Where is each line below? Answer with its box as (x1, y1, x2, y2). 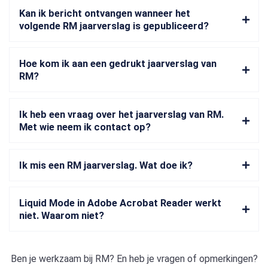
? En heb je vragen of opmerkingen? (109, 253, 258, 265)
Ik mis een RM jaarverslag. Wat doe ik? (19, 159, 193, 171)
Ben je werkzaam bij (10, 253, 95, 265)
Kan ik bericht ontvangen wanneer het (19, 7, 190, 19)
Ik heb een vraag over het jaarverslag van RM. (19, 108, 224, 120)
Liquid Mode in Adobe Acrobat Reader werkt (19, 197, 221, 209)
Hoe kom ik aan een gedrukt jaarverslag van (19, 58, 217, 70)
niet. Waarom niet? (19, 210, 104, 222)
